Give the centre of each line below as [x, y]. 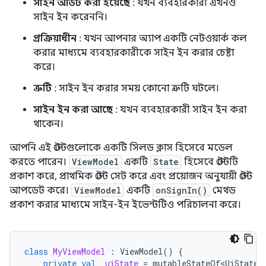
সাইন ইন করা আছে [73, 110]
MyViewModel [79, 251]
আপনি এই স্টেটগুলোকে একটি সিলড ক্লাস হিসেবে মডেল [121, 148]
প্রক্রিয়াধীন [55, 38]
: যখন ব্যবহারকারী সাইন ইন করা [180, 110]
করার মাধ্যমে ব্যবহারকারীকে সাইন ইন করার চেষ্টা [134, 53]
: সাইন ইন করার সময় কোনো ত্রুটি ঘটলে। [135, 88]
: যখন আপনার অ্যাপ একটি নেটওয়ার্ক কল [162, 38]
